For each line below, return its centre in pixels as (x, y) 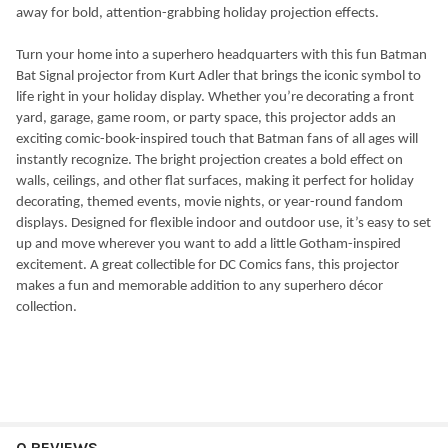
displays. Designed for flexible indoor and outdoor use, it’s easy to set (223, 224)
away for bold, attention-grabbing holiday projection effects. (197, 14)
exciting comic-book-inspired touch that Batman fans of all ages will (217, 140)
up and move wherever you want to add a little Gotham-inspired (208, 245)
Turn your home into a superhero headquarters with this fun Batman (221, 56)
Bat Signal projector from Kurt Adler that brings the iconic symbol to (218, 77)
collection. (46, 308)
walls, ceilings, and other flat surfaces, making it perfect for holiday (215, 182)
